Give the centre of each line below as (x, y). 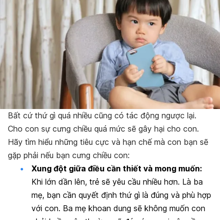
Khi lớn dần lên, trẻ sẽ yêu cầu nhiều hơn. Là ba (117, 182)
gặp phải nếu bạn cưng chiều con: (69, 155)
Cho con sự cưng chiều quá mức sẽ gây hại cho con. (103, 129)
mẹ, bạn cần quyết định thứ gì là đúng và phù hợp (121, 195)
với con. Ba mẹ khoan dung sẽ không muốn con (118, 208)
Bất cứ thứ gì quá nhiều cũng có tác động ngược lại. (102, 116)
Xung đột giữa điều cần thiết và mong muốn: (117, 169)
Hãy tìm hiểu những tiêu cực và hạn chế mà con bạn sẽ (108, 142)
